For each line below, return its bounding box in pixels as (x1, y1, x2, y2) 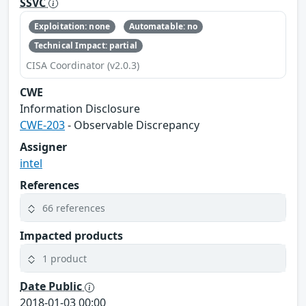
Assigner (20, 139, 67, 155)
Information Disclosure (20, 101, 140, 117)
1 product (42, 251, 87, 265)
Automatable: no (128, 20, 198, 32)
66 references (42, 201, 105, 214)
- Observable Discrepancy (65, 117, 199, 133)
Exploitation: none (33, 20, 110, 32)
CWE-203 (20, 117, 65, 133)
